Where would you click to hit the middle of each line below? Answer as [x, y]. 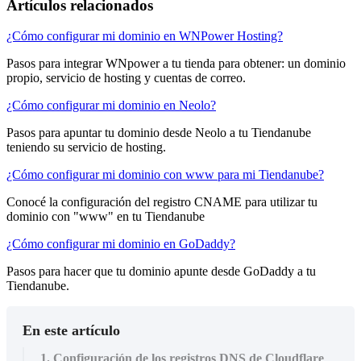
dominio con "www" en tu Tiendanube [106, 217]
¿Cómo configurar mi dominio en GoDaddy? [121, 244]
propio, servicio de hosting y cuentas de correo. [126, 78]
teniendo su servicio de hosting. [86, 147]
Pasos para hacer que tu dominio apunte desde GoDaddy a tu [161, 272]
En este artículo [71, 331]
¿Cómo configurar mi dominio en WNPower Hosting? [145, 36]
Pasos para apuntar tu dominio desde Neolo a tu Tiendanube [159, 133]
